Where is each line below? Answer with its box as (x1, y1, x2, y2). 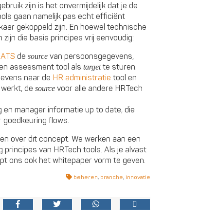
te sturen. (101, 62, 137, 72)
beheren (73, 173, 98, 181)
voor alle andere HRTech (55, 83, 143, 93)
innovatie (125, 173, 150, 181)
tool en (111, 73, 137, 83)
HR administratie (53, 73, 111, 83)
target (83, 62, 101, 71)
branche (100, 173, 123, 181)
